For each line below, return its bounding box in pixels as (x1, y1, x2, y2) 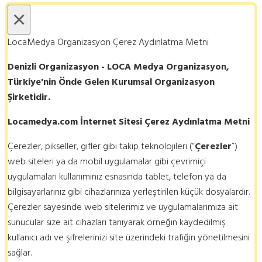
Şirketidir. (8, 89, 50, 105)
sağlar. (8, 244, 32, 260)
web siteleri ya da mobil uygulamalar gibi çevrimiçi (8, 153, 206, 169)
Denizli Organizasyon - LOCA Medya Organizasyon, (8, 58, 229, 74)
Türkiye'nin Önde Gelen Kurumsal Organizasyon (8, 74, 215, 89)
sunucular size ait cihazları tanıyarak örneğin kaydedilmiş (8, 214, 226, 230)
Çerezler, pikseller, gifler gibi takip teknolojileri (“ (8, 138, 195, 154)
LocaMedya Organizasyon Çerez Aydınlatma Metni (8, 34, 209, 50)
